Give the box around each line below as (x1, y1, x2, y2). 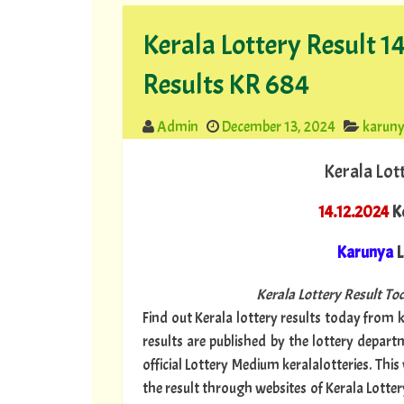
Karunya (335, 242, 393, 264)
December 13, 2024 (222, 116, 335, 136)
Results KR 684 (142, 67, 310, 103)
